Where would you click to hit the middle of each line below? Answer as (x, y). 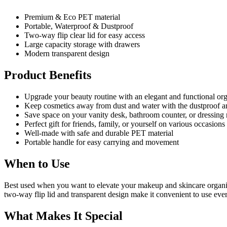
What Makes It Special (63, 216)
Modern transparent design (67, 54)
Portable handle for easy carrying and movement (102, 142)
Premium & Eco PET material (72, 17)
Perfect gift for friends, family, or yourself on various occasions (125, 124)
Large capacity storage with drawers (82, 45)
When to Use (37, 163)
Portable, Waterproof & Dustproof (79, 26)
